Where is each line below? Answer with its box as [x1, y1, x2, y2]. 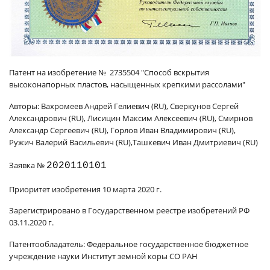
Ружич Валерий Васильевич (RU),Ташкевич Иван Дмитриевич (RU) [9, 136, 258, 148]
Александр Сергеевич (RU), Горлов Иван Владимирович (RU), [9, 124, 236, 136]
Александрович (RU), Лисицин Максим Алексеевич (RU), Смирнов [9, 112, 253, 124]
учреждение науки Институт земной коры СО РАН [9, 251, 198, 262]
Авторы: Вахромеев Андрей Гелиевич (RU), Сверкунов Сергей [9, 100, 239, 111]
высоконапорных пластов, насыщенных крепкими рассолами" [9, 79, 245, 90]
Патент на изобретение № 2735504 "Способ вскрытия [9, 67, 209, 78]
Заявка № [9, 160, 46, 171]
